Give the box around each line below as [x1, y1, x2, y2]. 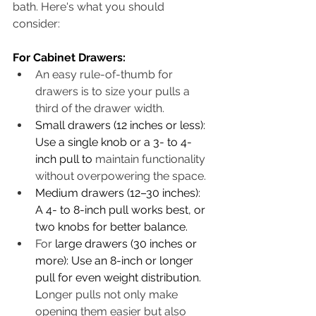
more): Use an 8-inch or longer [35, 253, 196, 267]
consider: [13, 16, 60, 30]
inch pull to [35, 152, 95, 166]
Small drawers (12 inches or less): [35, 118, 208, 132]
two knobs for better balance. [35, 219, 188, 233]
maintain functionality [95, 152, 208, 166]
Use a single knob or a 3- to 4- [35, 135, 192, 149]
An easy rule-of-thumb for [35, 67, 176, 81]
